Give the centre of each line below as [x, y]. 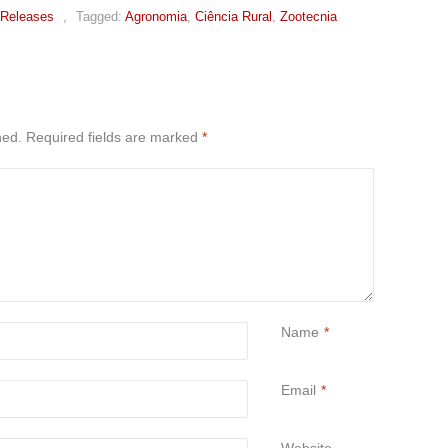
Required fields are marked [114, 136]
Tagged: [99, 16]
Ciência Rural [233, 16]
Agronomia [156, 16]
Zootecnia [308, 16]
